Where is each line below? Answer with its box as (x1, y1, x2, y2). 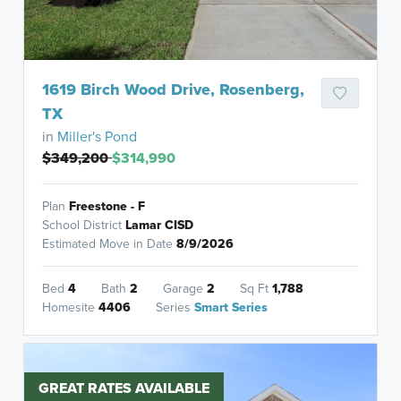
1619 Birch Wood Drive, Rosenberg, (42, 78, 305, 102)
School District (42, 216, 126, 235)
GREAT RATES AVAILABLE (38, 378, 210, 399)
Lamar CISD (125, 216, 194, 235)
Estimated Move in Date (42, 235, 177, 254)
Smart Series (194, 298, 269, 318)
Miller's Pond (57, 126, 138, 148)
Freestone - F (69, 197, 146, 217)
